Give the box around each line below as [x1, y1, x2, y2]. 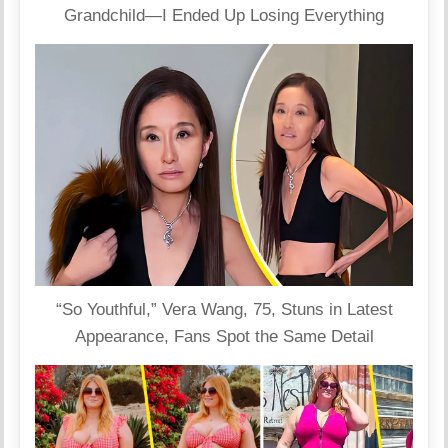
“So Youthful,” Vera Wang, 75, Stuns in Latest [55, 299, 393, 319]
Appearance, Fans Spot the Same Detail [74, 326, 374, 346]
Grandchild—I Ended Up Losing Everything [64, 5, 384, 25]
